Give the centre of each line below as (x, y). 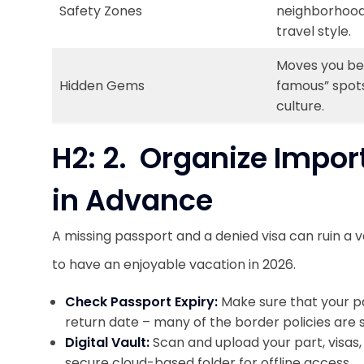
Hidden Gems (102, 86)
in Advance (132, 200)
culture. (300, 106)
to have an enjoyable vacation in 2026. (174, 264)
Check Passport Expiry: (143, 302)
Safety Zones (101, 11)
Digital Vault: (109, 342)
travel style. (314, 31)
